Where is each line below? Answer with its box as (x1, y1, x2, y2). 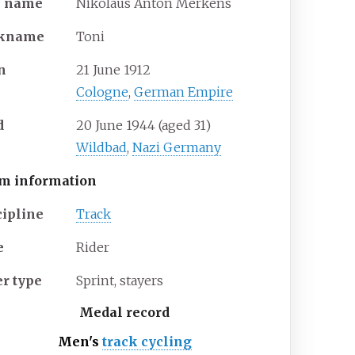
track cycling (101, 334, 192, 350)
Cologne (76, 84, 129, 101)
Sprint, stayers (76, 273, 164, 289)
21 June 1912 (76, 62, 151, 78)
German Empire (134, 84, 234, 101)
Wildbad (76, 139, 128, 156)
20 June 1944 (76, 117, 156, 134)
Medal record (79, 304, 170, 321)
